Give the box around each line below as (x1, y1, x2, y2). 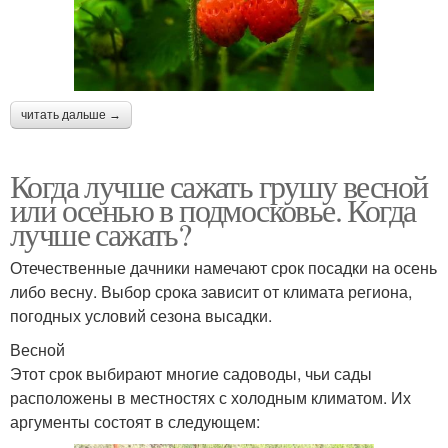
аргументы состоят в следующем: (10, 410, 260, 434)
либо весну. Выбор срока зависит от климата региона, (10, 280, 412, 304)
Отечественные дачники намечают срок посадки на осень (10, 256, 437, 280)
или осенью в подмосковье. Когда (10, 188, 416, 232)
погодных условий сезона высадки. (10, 304, 272, 328)
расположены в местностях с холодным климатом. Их (10, 386, 411, 410)
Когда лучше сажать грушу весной (10, 164, 428, 208)
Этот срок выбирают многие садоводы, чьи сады (10, 362, 372, 386)
